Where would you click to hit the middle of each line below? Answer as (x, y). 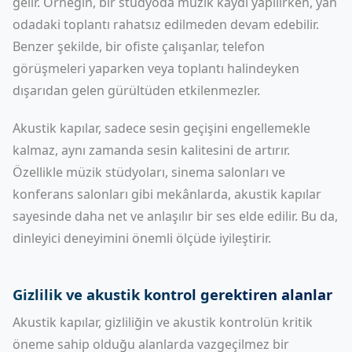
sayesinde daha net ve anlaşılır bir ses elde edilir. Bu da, (175, 216)
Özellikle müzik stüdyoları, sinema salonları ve (149, 172)
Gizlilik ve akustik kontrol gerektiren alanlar (172, 294)
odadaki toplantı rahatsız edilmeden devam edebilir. (166, 24)
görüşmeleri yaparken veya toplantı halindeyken (156, 68)
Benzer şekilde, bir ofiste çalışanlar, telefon (139, 46)
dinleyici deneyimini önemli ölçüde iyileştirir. (142, 238)
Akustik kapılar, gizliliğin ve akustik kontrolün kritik (163, 322)
